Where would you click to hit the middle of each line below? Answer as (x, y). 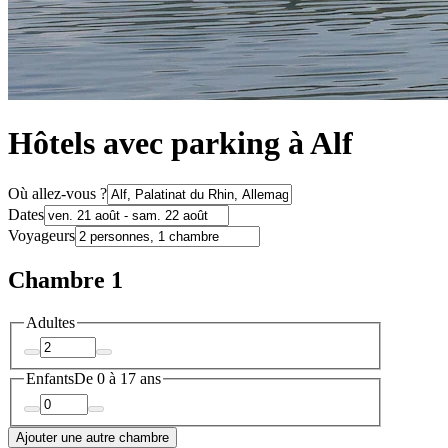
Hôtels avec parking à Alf (180, 143)
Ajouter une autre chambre (92, 437)
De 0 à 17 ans (117, 379)
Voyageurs (41, 235)
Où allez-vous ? (57, 193)
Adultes (50, 322)
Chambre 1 (65, 279)
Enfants (50, 379)
